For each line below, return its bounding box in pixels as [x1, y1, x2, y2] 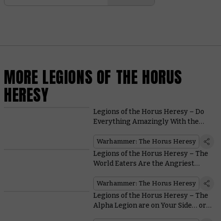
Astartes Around [93, 169, 148, 178]
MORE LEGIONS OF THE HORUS [4, 65, 183, 90]
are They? [93, 211, 125, 220]
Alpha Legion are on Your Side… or [93, 201, 206, 210]
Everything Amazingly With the [93, 117, 199, 126]
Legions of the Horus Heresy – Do [93, 107, 204, 116]
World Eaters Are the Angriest [93, 159, 194, 168]
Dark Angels [93, 127, 134, 136]
